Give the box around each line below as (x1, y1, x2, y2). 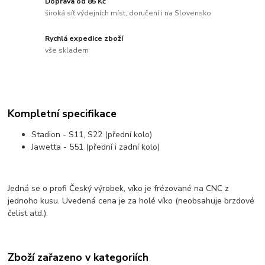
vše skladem (45, 45, 89, 55)
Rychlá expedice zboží (45, 34, 124, 44)
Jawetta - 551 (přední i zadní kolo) (31, 141, 160, 153)
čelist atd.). (8, 208, 49, 219)
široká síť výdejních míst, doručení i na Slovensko (45, 8, 212, 18)
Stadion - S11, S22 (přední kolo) (31, 129, 153, 141)
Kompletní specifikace (8, 106, 117, 121)
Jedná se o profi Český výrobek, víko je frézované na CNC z (8, 183, 230, 195)
